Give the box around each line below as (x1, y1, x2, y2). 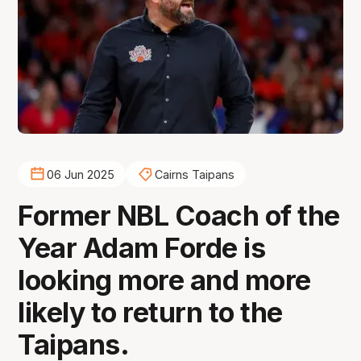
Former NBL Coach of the (18, 199, 340, 233)
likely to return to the (18, 296, 283, 330)
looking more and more (18, 263, 311, 297)
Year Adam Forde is (18, 231, 266, 265)
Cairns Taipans (154, 167, 234, 181)
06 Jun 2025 (46, 167, 114, 181)
